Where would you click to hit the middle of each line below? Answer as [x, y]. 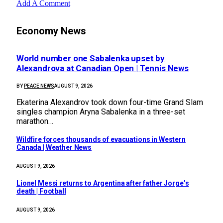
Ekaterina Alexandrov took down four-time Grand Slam [110, 103]
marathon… [35, 121]
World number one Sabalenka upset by [91, 58]
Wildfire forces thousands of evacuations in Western [101, 139]
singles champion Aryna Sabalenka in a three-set [101, 112]
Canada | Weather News [54, 147]
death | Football [41, 191]
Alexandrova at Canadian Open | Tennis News [103, 68]
